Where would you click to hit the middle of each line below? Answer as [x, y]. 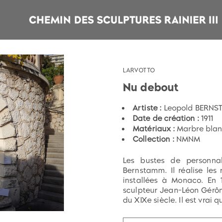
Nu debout [151, 87]
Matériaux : [155, 129]
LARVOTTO [139, 70]
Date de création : [167, 118]
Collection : [155, 139]
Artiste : [148, 108]
